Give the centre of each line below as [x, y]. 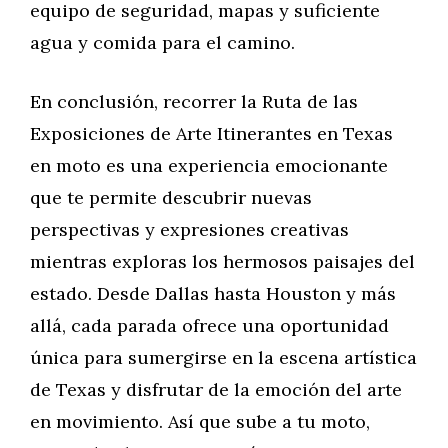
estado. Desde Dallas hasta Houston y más [213, 293]
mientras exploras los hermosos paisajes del [222, 261]
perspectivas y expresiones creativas [189, 229]
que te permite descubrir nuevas [171, 197]
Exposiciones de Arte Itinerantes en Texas [211, 133]
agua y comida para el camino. [162, 42]
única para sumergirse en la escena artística [223, 357]
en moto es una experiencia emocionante [209, 165]
